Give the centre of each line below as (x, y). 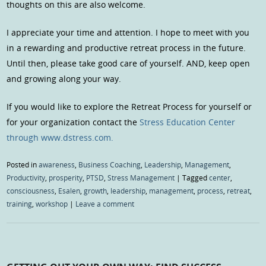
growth (96, 191)
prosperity (66, 178)
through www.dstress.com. (60, 138)
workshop (52, 204)
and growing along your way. (64, 79)
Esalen (69, 191)
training (20, 204)
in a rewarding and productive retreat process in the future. (126, 48)
